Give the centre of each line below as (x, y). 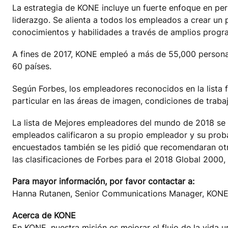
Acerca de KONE (44, 216)
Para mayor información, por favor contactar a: (103, 181)
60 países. (32, 66)
